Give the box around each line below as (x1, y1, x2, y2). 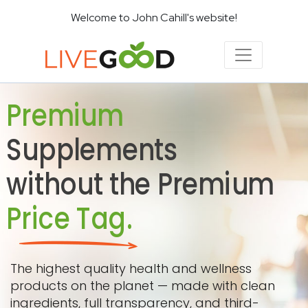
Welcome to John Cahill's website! (71, 10, 237, 25)
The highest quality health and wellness (10, 260, 252, 277)
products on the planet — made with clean (10, 277, 275, 294)
